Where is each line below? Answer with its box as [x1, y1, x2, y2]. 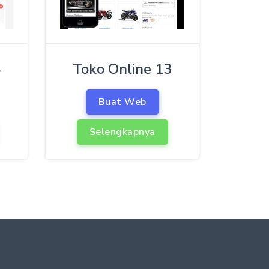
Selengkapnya [89, 125, 156, 139]
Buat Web [98, 95, 147, 109]
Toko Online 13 [73, 59, 172, 79]
